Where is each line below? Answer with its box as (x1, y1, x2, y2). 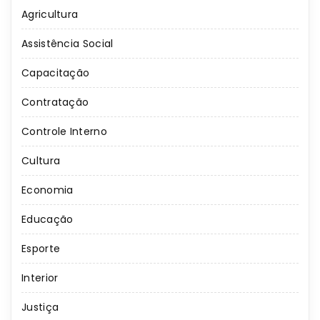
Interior (21, 271, 59, 286)
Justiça (21, 300, 59, 315)
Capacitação (21, 66, 90, 81)
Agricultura (21, 7, 79, 22)
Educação (21, 212, 74, 227)
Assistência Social (21, 36, 114, 51)
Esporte (21, 241, 61, 256)
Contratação (21, 95, 89, 110)
